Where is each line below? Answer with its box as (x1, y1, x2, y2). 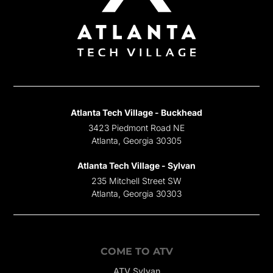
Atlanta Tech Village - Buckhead (71, 107, 202, 118)
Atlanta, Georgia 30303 (91, 188, 182, 199)
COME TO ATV (100, 245, 173, 257)
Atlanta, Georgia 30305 (91, 135, 182, 146)
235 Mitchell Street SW (91, 175, 182, 186)
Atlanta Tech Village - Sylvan (77, 160, 196, 171)
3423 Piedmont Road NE (88, 122, 185, 133)
